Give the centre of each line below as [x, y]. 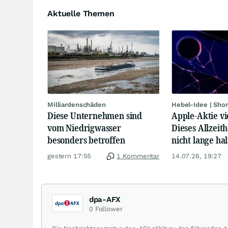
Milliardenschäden [77, 104]
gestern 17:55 [69, 156]
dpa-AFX [105, 199]
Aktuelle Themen [81, 13]
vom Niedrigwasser [84, 127]
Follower [109, 209]
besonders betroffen [86, 140]
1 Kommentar [138, 156]
